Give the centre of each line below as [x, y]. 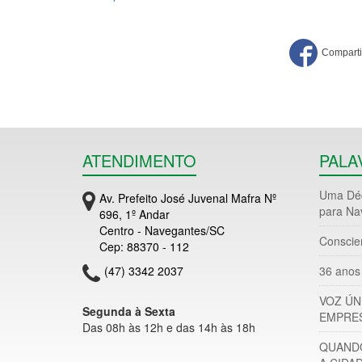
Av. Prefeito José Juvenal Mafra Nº [188, 198]
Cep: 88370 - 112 [144, 247]
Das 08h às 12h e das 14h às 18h [169, 328]
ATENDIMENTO [139, 161]
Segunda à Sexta [129, 311]
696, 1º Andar [135, 215]
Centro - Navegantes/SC [162, 231]
